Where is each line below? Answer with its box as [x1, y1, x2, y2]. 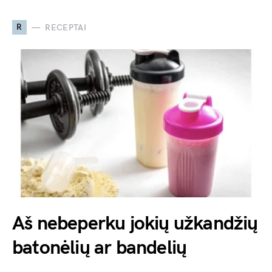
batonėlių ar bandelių [12, 236, 187, 260]
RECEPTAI [45, 22, 87, 33]
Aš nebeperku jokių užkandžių [12, 212, 258, 236]
